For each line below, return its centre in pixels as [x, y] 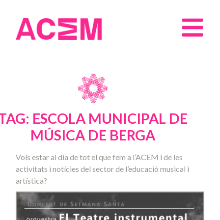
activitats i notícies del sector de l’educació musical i [102, 169]
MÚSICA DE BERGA [93, 135]
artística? [31, 180]
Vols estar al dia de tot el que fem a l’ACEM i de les [99, 157]
